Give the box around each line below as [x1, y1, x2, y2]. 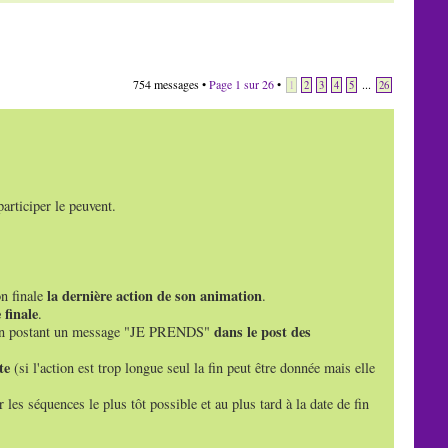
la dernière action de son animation [46, 285, 262, 307]
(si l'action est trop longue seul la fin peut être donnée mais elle [9, 358, 375, 378]
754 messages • [133, 76, 210, 92]
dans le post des [213, 321, 311, 343]
